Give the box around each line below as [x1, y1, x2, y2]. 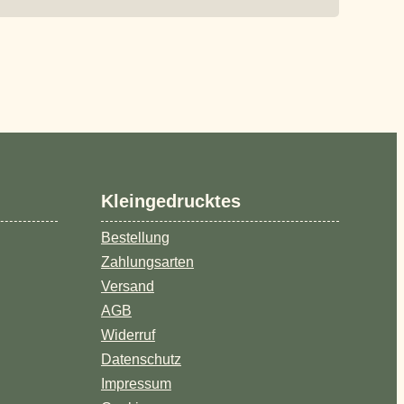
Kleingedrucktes [100, 190, 241, 211]
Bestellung [100, 229, 170, 245]
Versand [100, 278, 154, 294]
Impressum [100, 375, 171, 391]
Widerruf [100, 326, 155, 343]
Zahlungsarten [100, 253, 194, 270]
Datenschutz [100, 351, 181, 367]
